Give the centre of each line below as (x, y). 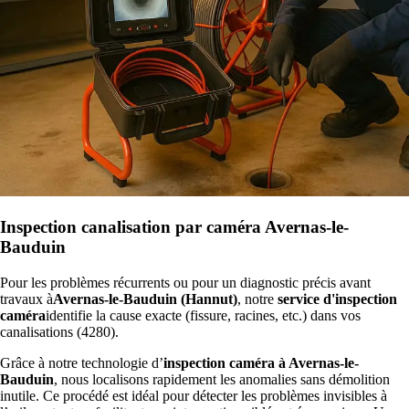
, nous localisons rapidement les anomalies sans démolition (222, 379)
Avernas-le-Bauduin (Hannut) (145, 299)
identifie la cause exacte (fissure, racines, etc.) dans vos (203, 315)
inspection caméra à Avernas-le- (261, 362)
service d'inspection (337, 299)
